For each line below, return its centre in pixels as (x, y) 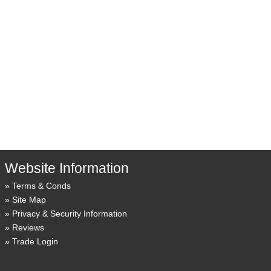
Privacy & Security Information (69, 214)
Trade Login (35, 242)
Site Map (29, 200)
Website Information (67, 168)
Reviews (28, 228)
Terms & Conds (41, 186)
